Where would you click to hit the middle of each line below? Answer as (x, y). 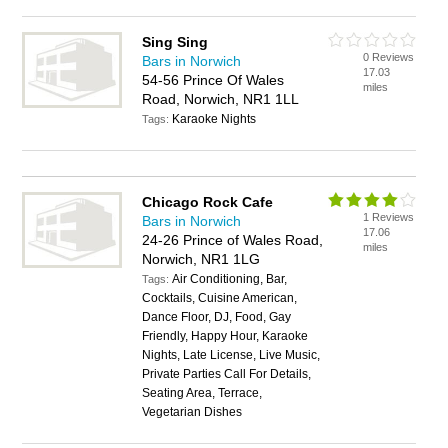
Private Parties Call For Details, (227, 374)
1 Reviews (389, 217)
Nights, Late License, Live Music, (231, 355)
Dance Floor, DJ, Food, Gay (217, 317)
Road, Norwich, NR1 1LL (221, 99)
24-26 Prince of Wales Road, (233, 240)
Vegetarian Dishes (192, 412)
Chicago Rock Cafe (208, 202)
